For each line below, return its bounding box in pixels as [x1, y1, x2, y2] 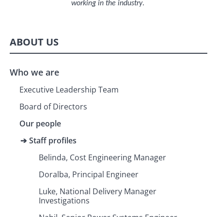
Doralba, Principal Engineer [39, 169, 139, 180]
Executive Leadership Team [19, 84, 119, 95]
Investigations [39, 195, 90, 206]
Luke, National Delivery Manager [39, 186, 156, 197]
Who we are [10, 66, 59, 78]
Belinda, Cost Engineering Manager [39, 152, 166, 163]
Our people [19, 118, 61, 129]
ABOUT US [10, 35, 59, 49]
